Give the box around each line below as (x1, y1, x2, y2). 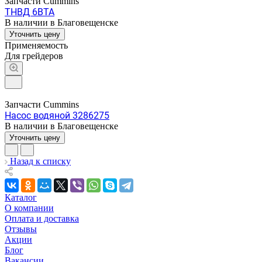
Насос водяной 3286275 (5, 109, 109, 121)
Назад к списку (10, 156, 71, 166)
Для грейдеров (5, 50, 63, 61)
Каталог (5, 192, 37, 202)
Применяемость (5, 40, 68, 50)
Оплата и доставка (5, 213, 79, 223)
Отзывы (5, 223, 37, 234)
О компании (5, 202, 54, 213)
